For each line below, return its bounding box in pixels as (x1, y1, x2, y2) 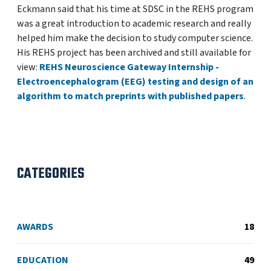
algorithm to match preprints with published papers (17, 90, 244, 103)
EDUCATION (17, 253, 68, 267)
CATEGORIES (17, 163, 85, 185)
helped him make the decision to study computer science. (17, 31, 253, 45)
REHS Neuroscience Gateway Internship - (39, 60, 219, 74)
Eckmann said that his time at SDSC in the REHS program (17, 2, 253, 16)
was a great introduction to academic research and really (17, 17, 251, 30)
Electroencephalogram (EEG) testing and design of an (17, 75, 253, 88)
